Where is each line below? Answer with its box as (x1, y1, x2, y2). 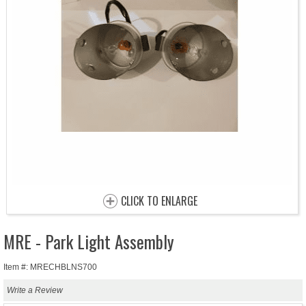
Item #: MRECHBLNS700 (3, 262, 97, 273)
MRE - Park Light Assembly (3, 229, 174, 255)
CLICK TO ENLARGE (120, 193, 197, 210)
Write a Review (7, 286, 63, 296)
